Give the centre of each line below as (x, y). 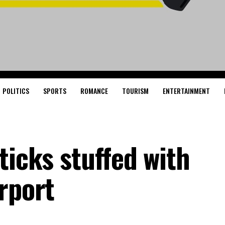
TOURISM (135, 91)
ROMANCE (94, 91)
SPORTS (54, 91)
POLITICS (16, 91)
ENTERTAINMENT (186, 91)
